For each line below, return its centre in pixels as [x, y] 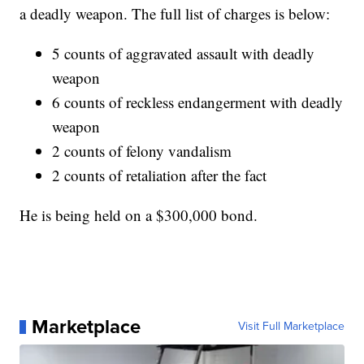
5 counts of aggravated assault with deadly [184, 54]
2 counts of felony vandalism [142, 151]
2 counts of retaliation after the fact [160, 175]
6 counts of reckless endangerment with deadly [198, 102]
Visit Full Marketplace [291, 327]
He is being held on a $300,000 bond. [139, 215]
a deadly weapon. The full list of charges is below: [175, 14]
